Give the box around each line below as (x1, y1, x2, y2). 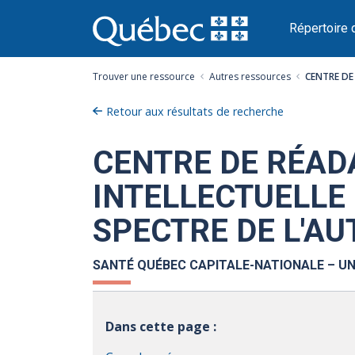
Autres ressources (209, 70, 291, 83)
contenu (93, 39, 136, 55)
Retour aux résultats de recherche (106, 104, 284, 119)
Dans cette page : (105, 317, 216, 335)
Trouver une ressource (93, 70, 195, 83)
